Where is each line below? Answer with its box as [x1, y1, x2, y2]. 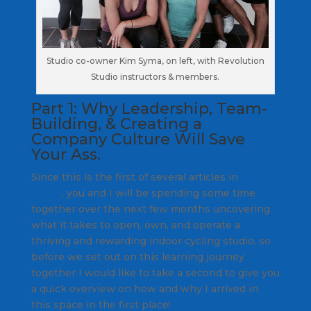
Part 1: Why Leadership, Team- [31, 99, 267, 119]
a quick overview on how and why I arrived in [31, 283, 258, 296]
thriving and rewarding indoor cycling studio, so [31, 235, 271, 248]
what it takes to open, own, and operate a [31, 219, 240, 232]
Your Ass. [31, 145, 101, 165]
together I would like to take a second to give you [31, 267, 280, 280]
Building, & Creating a [31, 115, 202, 134]
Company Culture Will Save [31, 130, 245, 149]
